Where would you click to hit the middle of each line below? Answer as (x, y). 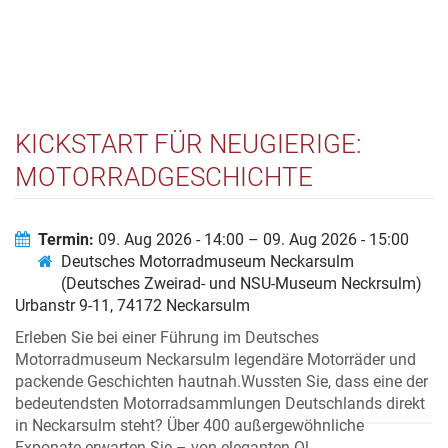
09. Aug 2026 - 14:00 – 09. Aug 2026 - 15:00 (251, 239)
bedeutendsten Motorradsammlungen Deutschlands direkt (220, 403)
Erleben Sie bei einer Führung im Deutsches (167, 337)
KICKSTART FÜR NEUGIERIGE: (188, 144)
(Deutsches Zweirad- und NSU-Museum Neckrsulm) (241, 283)
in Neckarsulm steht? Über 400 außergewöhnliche (189, 425)
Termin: (66, 239)
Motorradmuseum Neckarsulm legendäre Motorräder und (215, 359)
